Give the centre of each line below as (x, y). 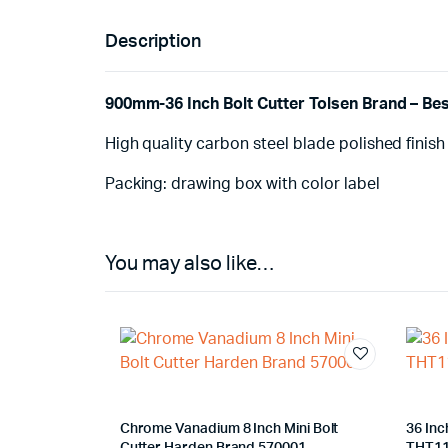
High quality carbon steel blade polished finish (275, 144)
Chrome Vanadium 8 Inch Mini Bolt (229, 429)
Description (153, 42)
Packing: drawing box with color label (242, 184)
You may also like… (189, 264)
